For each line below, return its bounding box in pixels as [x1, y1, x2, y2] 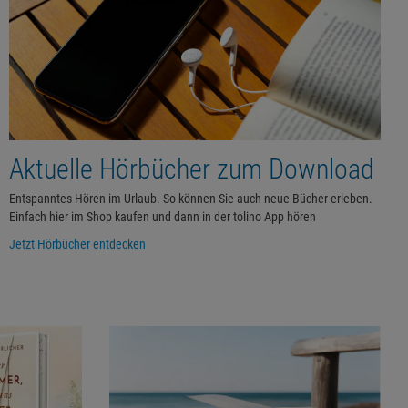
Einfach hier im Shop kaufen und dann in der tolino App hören [9, 209, 316, 224]
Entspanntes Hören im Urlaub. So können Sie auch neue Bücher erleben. [9, 190, 372, 206]
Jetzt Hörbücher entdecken [9, 236, 146, 251]
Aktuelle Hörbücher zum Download [9, 152, 374, 185]
